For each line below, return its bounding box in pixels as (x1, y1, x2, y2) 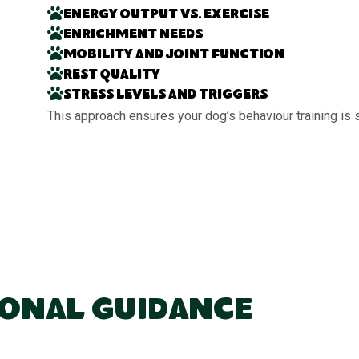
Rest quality (63, 68, 161, 83)
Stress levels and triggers (63, 88, 268, 103)
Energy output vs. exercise (63, 8, 270, 22)
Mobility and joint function (63, 48, 285, 63)
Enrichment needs (63, 28, 204, 42)
